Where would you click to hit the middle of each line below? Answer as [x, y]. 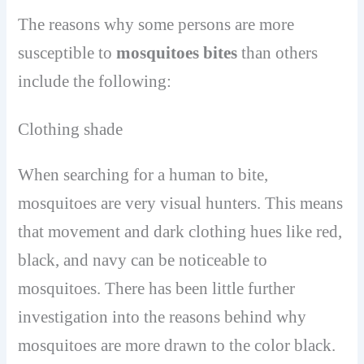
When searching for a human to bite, [143, 175]
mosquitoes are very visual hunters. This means [181, 204]
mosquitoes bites [177, 53]
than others [278, 53]
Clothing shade [71, 129]
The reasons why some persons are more [156, 25]
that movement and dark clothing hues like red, [180, 232]
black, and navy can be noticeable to [143, 260]
